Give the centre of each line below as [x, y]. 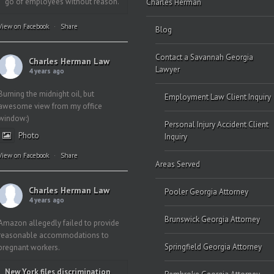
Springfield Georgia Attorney [213, 247]
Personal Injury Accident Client [217, 124]
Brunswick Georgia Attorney [212, 219]
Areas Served [178, 164]
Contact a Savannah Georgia [204, 57]
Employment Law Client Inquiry [218, 97]
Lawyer [168, 69]
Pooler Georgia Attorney [206, 192]
